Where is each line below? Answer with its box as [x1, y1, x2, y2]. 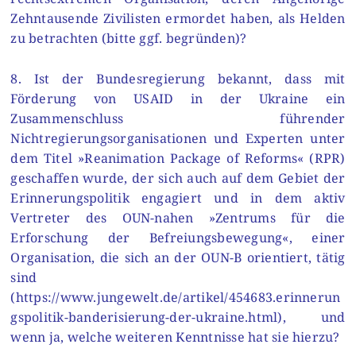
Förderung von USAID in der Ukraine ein [10, 89, 346, 107]
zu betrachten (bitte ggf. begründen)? [10, 29, 247, 48]
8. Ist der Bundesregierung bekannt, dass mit [10, 69, 346, 87]
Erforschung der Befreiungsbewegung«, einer [10, 228, 346, 246]
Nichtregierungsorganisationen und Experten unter [10, 129, 346, 147]
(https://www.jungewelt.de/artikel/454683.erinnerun [10, 288, 341, 306]
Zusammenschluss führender [10, 109, 346, 127]
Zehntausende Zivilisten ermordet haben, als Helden [10, 10, 346, 28]
